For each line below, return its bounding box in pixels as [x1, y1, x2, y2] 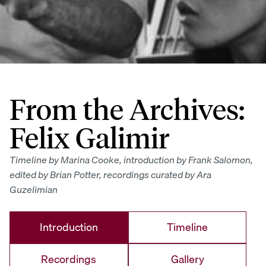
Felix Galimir [9, 121, 169, 156]
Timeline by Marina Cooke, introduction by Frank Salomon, [9, 152, 253, 168]
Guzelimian [9, 182, 58, 198]
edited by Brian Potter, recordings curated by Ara [9, 167, 211, 183]
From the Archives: [9, 93, 245, 128]
